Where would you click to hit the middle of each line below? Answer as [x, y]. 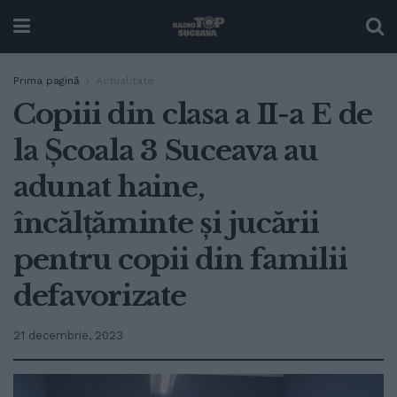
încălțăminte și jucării [166, 223]
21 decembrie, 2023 [68, 335]
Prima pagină [47, 81]
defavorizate [100, 296]
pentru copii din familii [180, 260]
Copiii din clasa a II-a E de [193, 114]
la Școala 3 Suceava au [166, 151]
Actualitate [125, 81]
